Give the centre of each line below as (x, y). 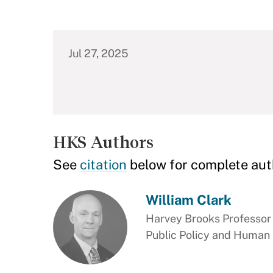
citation (103, 165)
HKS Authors (103, 142)
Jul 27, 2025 (98, 53)
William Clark (188, 200)
